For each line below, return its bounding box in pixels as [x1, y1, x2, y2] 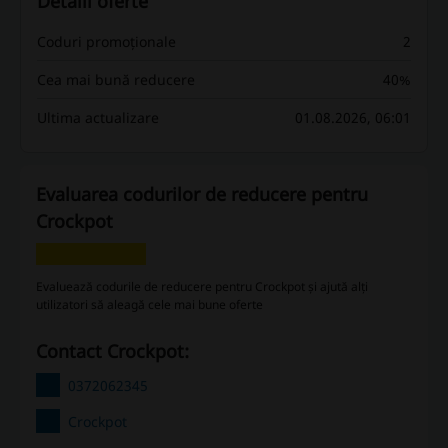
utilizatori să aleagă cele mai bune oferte [36, 296, 263, 314]
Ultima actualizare [37, 108, 159, 128]
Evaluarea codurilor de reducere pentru [36, 182, 368, 207]
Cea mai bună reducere [37, 70, 195, 90]
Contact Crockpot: [47, 339, 189, 364]
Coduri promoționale [37, 32, 176, 52]
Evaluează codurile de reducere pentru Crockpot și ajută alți [36, 278, 368, 296]
